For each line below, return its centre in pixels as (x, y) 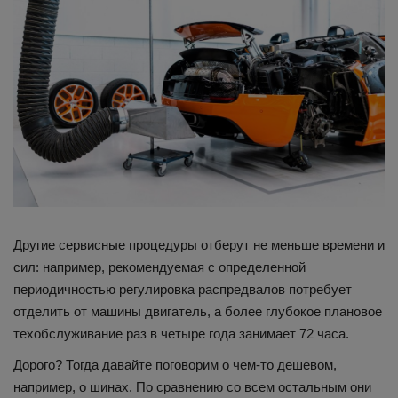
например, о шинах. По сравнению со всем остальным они (192, 386)
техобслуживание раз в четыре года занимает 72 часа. (181, 333)
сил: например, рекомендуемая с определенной (159, 267)
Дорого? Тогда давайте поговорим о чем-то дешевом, (175, 364)
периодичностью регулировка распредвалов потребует (183, 289)
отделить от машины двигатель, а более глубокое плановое (198, 311)
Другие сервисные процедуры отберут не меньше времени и (199, 244)
